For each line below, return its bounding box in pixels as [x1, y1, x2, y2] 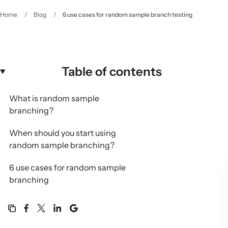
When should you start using [9, 128, 116, 138]
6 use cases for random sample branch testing [63, 11, 192, 18]
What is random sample [9, 93, 99, 103]
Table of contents [62, 64, 162, 79]
